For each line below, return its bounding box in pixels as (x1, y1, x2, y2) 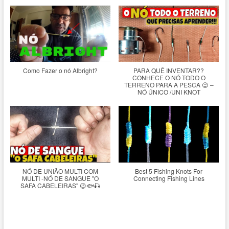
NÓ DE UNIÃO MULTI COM (22, 166, 98, 175)
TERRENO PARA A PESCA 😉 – (124, 80, 214, 89)
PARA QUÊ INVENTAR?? (133, 66, 204, 75)
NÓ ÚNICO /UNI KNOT (137, 87, 200, 97)
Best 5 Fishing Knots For (135, 166, 203, 175)
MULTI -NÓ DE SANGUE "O (21, 173, 99, 182)
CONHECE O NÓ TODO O (132, 73, 205, 82)
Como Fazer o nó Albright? (22, 66, 98, 75)
